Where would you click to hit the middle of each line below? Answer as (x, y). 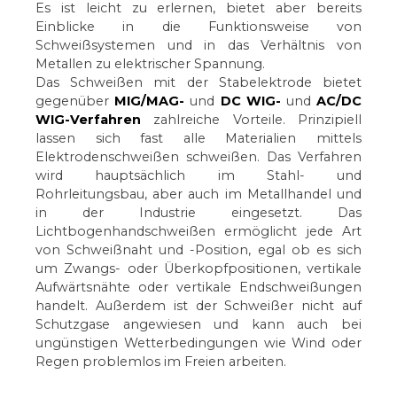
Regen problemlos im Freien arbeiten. (161, 362)
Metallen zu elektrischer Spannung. (150, 64)
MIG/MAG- (150, 101)
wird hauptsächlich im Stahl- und (198, 175)
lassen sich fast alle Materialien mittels (198, 138)
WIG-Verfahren (88, 120)
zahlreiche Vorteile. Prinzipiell (251, 120)
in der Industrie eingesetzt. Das (198, 213)
